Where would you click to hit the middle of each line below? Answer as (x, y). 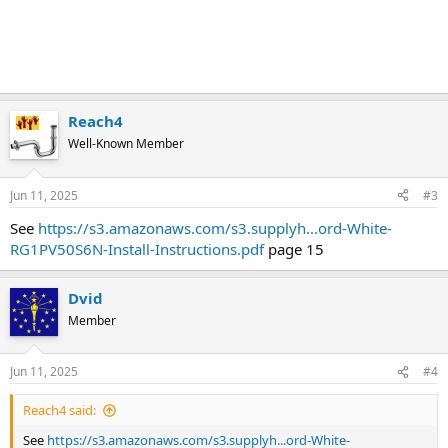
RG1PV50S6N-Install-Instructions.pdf (137, 248)
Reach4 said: (59, 410)
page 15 (294, 248)
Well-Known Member (126, 144)
